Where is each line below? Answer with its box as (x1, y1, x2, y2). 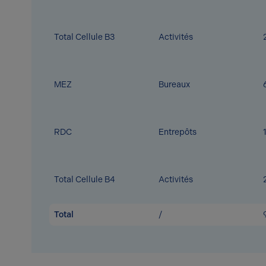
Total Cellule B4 (54, 175, 115, 185)
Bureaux (159, 80, 190, 90)
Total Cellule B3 (54, 32, 115, 42)
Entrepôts (159, 127, 197, 137)
